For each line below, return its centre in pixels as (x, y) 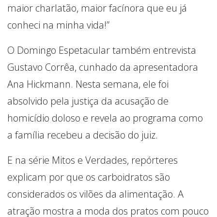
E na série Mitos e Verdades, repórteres (93, 160)
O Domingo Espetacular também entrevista (102, 50)
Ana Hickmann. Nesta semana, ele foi (88, 84)
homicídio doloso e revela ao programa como (105, 118)
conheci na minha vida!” (58, 25)
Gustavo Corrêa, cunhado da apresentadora (103, 67)
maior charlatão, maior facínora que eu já (97, 8)
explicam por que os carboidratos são (89, 177)
